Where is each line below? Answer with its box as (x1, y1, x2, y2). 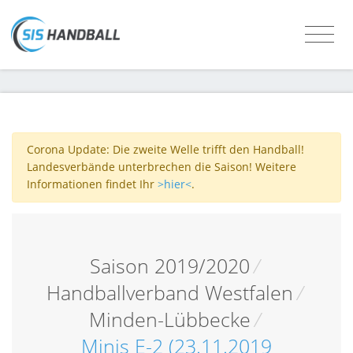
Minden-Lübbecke (88, 306, 251, 333)
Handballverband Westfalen (46, 279, 293, 306)
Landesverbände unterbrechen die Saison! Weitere (26, 159, 296, 175)
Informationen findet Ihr (26, 176, 158, 192)
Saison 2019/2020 (89, 252, 250, 279)
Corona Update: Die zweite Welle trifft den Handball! (26, 142, 304, 158)
